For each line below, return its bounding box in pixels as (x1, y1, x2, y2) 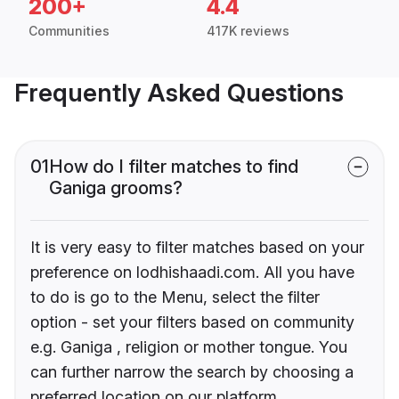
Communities (28, 23, 110, 39)
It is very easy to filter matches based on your (30, 238, 364, 257)
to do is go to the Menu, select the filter (30, 288, 320, 307)
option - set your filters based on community (30, 313, 354, 332)
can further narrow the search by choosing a (30, 362, 354, 382)
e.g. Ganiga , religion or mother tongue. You (30, 338, 347, 357)
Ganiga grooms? (49, 177, 183, 199)
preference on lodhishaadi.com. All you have (30, 263, 354, 282)
